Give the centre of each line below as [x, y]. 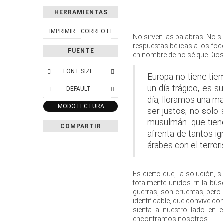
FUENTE [81, 51]
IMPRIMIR [62, 31]
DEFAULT [78, 88]
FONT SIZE [78, 71]
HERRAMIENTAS [81, 12]
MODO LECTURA [81, 106]
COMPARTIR [81, 126]
